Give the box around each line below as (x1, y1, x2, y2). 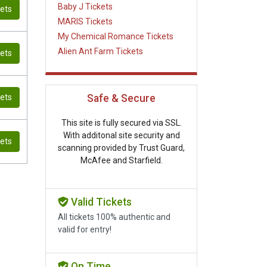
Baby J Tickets (58, 1, 113, 11)
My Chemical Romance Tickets (58, 31, 173, 41)
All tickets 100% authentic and (58, 212, 170, 222)
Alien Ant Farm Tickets (58, 46, 143, 56)
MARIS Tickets (58, 16, 113, 26)
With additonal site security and (63, 131, 180, 141)
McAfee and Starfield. (80, 156, 163, 166)
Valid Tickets (68, 196, 132, 209)
